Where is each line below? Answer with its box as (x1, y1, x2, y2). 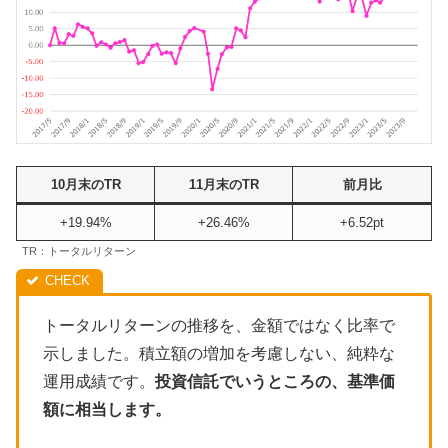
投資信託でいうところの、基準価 (155, 372, 395, 390)
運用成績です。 (43, 372, 155, 390)
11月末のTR (188, 176, 259, 192)
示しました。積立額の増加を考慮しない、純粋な (43, 344, 395, 362)
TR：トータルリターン (22, 244, 136, 257)
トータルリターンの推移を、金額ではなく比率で (43, 316, 395, 334)
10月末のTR (50, 176, 121, 192)
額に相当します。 (43, 400, 171, 418)
